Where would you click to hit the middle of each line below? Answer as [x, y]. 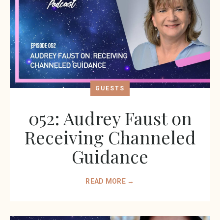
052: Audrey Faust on [110, 118]
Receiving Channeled [110, 137]
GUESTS [110, 89]
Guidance [110, 156]
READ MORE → [110, 181]
